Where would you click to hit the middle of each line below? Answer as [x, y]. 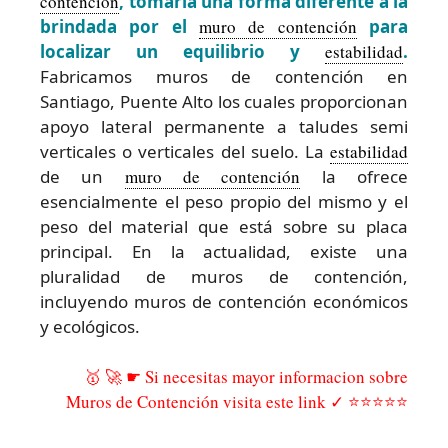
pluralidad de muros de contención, [224, 276]
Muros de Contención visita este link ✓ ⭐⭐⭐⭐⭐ [237, 402]
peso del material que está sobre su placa [224, 226]
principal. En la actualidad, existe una [224, 251]
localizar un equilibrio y [182, 51]
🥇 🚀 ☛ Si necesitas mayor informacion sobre [246, 377]
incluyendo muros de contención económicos [224, 301]
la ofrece [354, 176]
